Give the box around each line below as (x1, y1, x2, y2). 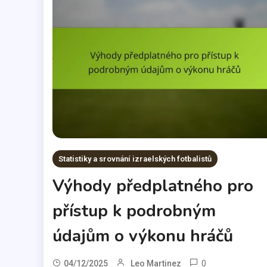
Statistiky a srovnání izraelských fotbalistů (58, 154, 212, 164)
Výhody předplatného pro (52, 175, 253, 198)
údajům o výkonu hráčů (52, 225, 233, 248)
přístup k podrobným (52, 200, 216, 223)
